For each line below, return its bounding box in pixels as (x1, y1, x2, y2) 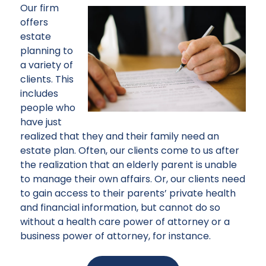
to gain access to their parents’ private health (20, 186, 236, 201)
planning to (20, 44, 73, 58)
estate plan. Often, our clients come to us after (20, 144, 239, 158)
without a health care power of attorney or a (20, 215, 230, 229)
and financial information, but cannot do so (20, 201, 220, 215)
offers (20, 15, 48, 30)
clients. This (20, 72, 74, 87)
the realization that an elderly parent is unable (20, 158, 237, 172)
